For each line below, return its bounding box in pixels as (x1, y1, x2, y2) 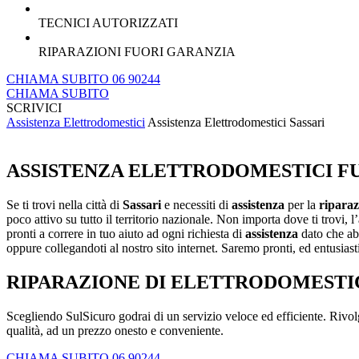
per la (284, 198, 319, 212)
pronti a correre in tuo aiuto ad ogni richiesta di (6, 227, 245, 241)
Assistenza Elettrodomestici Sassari (147, 115, 325, 130)
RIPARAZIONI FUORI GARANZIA (38, 45, 236, 59)
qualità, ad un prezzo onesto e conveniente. (6, 324, 224, 338)
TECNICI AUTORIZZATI (38, 16, 178, 30)
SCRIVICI (6, 101, 62, 115)
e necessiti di (161, 198, 232, 212)
